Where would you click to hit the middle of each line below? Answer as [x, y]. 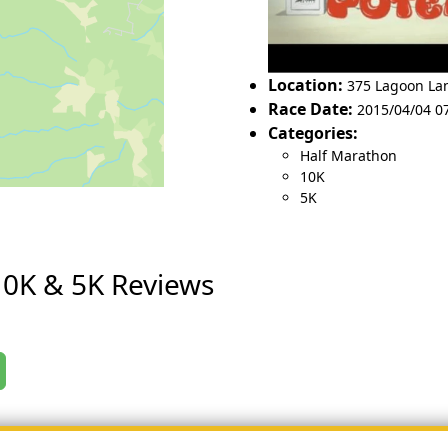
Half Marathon [348, 155]
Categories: [313, 132]
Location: [305, 84]
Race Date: [310, 108]
